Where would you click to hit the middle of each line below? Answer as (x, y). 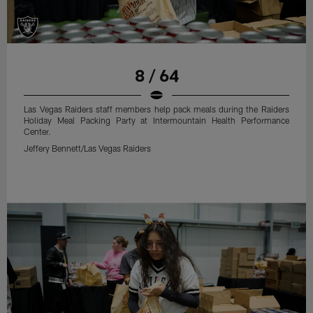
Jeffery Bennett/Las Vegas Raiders (88, 148)
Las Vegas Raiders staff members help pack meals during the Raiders (156, 109)
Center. (38, 132)
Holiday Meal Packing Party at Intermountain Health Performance (156, 121)
